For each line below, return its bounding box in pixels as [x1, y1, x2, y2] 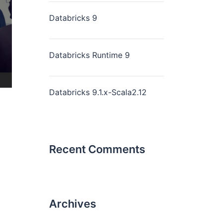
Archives [49, 197, 96, 210]
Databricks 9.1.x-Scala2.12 [49, 87, 147, 97]
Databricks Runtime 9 [49, 50, 130, 60]
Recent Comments [49, 143, 145, 156]
